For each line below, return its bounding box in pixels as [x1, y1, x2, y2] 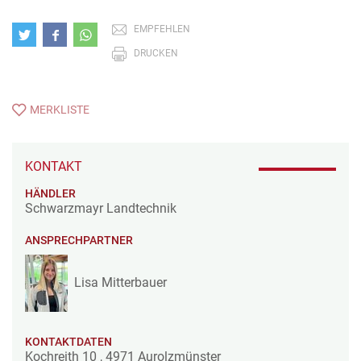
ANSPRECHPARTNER [25, 233, 133, 247]
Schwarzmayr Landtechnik [25, 200, 176, 216]
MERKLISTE [30, 103, 90, 117]
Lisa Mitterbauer [74, 275, 167, 291]
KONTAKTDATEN [25, 334, 112, 348]
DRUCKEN [134, 47, 178, 59]
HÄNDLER [25, 186, 76, 200]
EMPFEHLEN [134, 23, 190, 35]
